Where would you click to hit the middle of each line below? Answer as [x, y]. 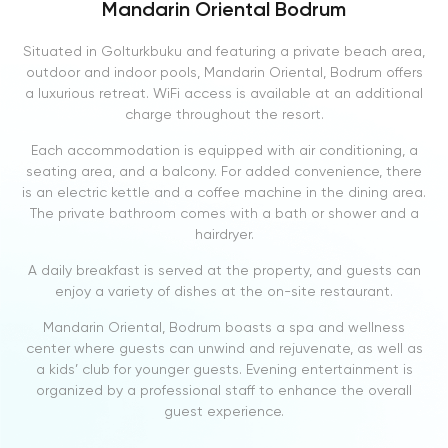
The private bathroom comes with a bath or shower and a [224, 212]
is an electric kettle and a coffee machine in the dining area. [224, 191]
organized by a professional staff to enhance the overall [224, 389]
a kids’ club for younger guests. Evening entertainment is [224, 368]
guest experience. [224, 410]
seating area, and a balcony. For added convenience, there [224, 170]
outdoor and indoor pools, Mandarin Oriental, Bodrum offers [224, 71]
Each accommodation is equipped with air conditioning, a [224, 149]
